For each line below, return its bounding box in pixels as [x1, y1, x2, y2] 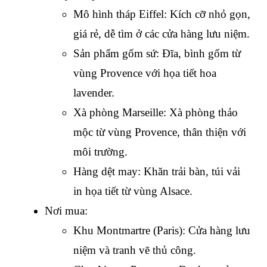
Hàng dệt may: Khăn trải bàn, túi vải [73, 165, 240, 178]
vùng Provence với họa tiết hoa [73, 67, 216, 80]
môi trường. [73, 145, 128, 159]
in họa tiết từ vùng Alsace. [73, 185, 193, 198]
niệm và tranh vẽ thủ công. [73, 244, 196, 257]
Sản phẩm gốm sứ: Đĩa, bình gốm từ [73, 47, 241, 60]
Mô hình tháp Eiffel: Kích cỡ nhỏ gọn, [73, 8, 250, 21]
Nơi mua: [45, 204, 88, 218]
